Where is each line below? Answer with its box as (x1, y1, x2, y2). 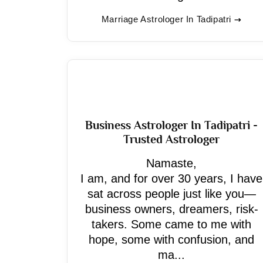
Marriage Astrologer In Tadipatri (101, 14, 232, 24)
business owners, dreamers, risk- (85, 203, 258, 215)
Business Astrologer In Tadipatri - (85, 119, 258, 131)
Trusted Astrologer (123, 133, 220, 146)
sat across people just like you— (87, 187, 256, 200)
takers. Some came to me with (92, 218, 251, 231)
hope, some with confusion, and (89, 233, 254, 246)
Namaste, (146, 157, 197, 170)
